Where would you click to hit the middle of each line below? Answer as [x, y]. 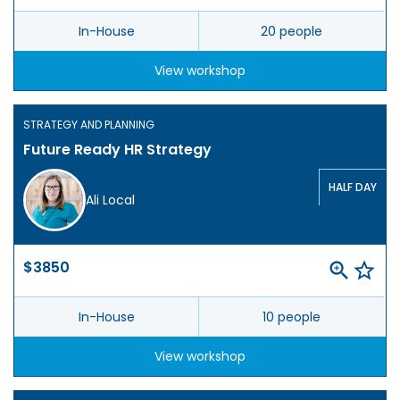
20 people [292, 32]
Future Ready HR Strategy [117, 150]
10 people [292, 317]
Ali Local [110, 200]
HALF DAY [353, 187]
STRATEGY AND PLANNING [89, 125]
